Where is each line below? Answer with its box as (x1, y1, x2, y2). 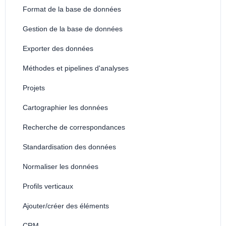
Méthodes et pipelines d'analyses (22, 64, 129, 72)
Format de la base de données (22, 5, 121, 13)
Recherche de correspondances (22, 123, 125, 131)
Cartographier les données (22, 103, 108, 111)
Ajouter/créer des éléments (22, 202, 109, 210)
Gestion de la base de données (22, 25, 123, 33)
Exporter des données (22, 44, 93, 52)
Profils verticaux (22, 182, 73, 190)
